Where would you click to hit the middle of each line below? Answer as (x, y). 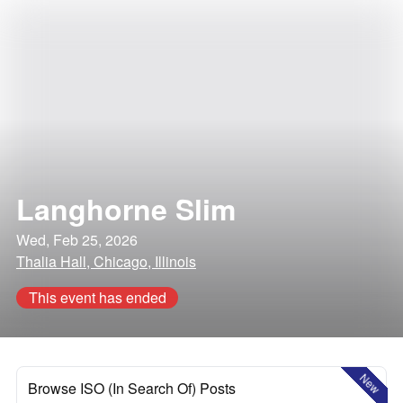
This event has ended (97, 297)
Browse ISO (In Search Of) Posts (132, 388)
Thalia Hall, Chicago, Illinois (106, 261)
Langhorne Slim (126, 209)
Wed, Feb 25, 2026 (77, 240)
